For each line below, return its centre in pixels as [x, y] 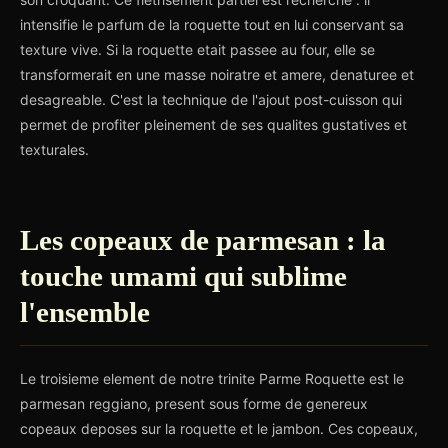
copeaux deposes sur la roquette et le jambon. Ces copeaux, [219, 428]
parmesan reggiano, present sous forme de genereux [194, 403]
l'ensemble [85, 312]
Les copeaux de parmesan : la [203, 240]
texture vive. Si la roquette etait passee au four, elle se [197, 49]
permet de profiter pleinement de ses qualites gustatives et [213, 124]
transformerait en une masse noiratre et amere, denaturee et [217, 74]
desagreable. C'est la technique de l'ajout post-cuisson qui [211, 99]
